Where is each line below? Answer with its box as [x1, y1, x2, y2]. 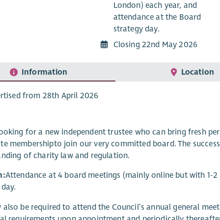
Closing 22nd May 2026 [113, 39, 197, 50]
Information [21, 67, 68, 78]
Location [181, 67, 214, 78]
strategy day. [113, 24, 160, 34]
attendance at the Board [113, 12, 201, 22]
